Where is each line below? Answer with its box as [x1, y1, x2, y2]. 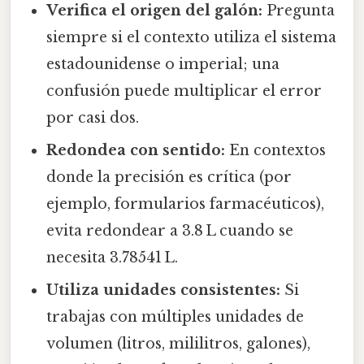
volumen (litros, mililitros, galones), [46, 334, 311, 353]
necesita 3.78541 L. [46, 248, 179, 266]
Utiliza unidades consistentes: [46, 280, 281, 299]
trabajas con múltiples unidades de [46, 307, 305, 326]
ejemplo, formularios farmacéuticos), [46, 194, 325, 213]
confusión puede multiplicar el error [46, 81, 323, 100]
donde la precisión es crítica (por [46, 167, 292, 186]
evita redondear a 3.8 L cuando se [46, 221, 294, 240]
